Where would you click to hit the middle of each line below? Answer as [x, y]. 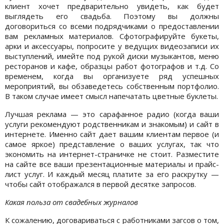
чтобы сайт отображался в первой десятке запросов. [100, 184]
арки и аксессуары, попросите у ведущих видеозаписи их [112, 46]
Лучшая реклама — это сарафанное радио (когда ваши [112, 114]
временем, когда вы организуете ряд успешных [112, 76]
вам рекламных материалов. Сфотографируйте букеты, [112, 36]
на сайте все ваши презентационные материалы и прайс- [112, 164]
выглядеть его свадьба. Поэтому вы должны [112, 16]
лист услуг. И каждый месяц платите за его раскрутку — [112, 174]
